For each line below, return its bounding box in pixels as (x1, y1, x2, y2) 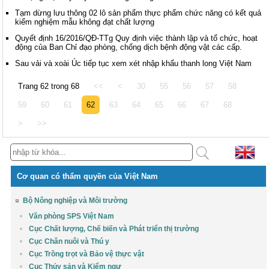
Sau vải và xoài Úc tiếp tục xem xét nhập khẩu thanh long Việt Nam (15, 59, 252, 68)
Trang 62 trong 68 (18, 82, 80, 91)
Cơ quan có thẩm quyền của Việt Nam (17, 172, 159, 181)
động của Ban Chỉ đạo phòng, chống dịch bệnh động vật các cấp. (15, 43, 243, 52)
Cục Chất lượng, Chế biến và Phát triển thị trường (29, 225, 199, 234)
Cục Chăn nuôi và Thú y (29, 237, 110, 246)
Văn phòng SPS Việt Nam (29, 212, 115, 221)
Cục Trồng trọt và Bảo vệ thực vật (29, 250, 145, 259)
